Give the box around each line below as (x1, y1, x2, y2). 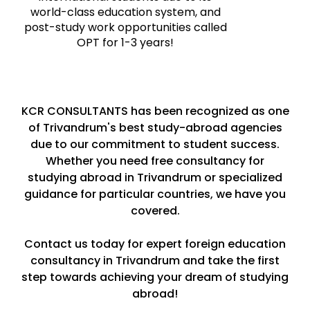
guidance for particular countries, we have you (24, 185, 286, 202)
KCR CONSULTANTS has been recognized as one (21, 102, 289, 119)
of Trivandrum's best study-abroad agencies (28, 119, 282, 136)
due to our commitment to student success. (30, 136, 280, 152)
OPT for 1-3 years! (77, 34, 174, 51)
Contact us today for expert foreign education (24, 235, 286, 252)
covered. (130, 202, 180, 219)
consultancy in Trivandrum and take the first (30, 252, 280, 268)
